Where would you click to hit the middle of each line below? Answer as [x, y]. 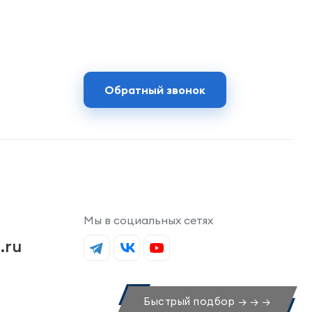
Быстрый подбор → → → [207, 301]
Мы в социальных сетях [149, 220]
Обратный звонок [155, 90]
